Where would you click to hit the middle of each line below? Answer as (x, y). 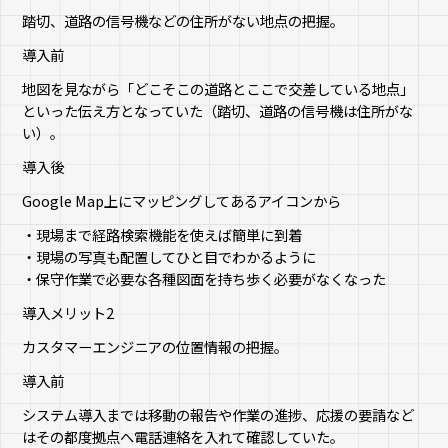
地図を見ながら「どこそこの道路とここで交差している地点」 (218, 89)
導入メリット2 (68, 312)
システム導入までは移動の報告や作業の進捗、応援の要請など (218, 414)
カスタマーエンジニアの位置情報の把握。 (155, 346)
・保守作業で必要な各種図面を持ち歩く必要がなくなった (204, 279)
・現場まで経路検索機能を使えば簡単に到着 (162, 235)
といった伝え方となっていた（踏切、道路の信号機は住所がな (218, 111)
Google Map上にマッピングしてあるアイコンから (182, 201)
